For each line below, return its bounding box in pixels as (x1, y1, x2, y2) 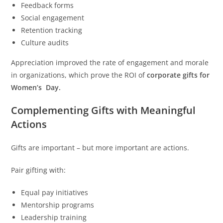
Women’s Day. (11, 83, 61, 93)
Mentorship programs (21, 200, 95, 210)
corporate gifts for (147, 70, 210, 80)
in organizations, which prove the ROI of (11, 70, 147, 80)
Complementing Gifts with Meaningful (11, 104, 196, 117)
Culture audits (21, 38, 69, 48)
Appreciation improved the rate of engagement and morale (11, 58, 209, 68)
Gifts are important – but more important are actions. (11, 143, 190, 153)
